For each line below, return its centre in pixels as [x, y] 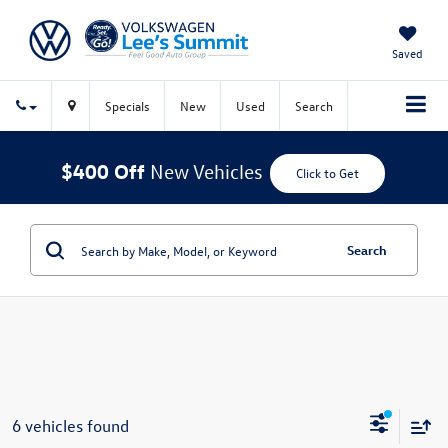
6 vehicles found [70, 425]
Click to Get [327, 173]
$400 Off [103, 170]
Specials [127, 105]
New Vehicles [206, 170]
